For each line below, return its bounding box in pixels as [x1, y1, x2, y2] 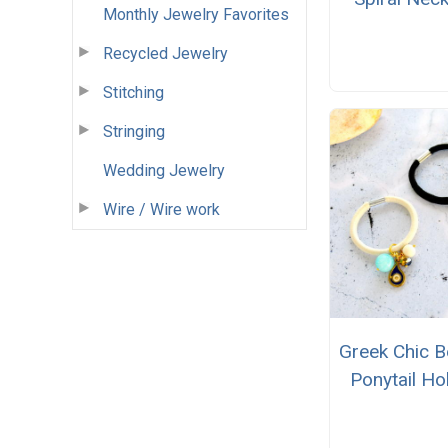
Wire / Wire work [103, 199, 220, 219]
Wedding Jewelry [103, 160, 225, 180]
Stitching [103, 82, 164, 102]
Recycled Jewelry [103, 43, 228, 63]
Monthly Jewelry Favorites [103, 4, 289, 24]
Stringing [103, 121, 165, 141]
